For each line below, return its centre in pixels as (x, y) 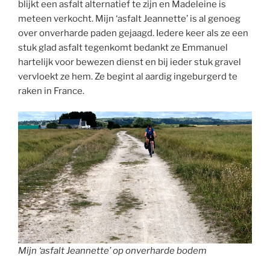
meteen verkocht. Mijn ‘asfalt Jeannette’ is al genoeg (129, 18)
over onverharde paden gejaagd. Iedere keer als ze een (133, 33)
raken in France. (51, 91)
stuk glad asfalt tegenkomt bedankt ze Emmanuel (123, 47)
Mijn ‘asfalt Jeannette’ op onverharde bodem (112, 250)
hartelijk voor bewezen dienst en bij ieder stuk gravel (130, 62)
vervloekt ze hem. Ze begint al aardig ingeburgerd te (128, 76)
